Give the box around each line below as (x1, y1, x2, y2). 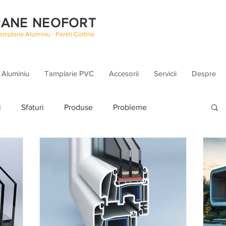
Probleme (113, 102, 147, 111)
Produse (64, 102, 93, 111)
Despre (192, 69, 216, 78)
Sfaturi (21, 102, 44, 111)
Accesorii (109, 69, 139, 78)
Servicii (154, 69, 177, 78)
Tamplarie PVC (44, 69, 94, 78)
